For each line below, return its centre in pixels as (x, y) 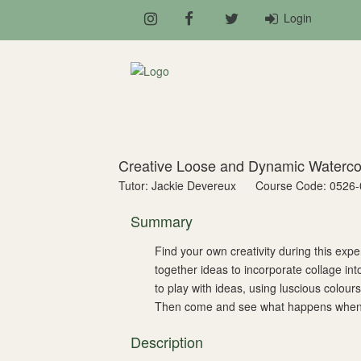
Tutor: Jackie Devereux (179, 185)
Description (167, 342)
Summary (162, 221)
